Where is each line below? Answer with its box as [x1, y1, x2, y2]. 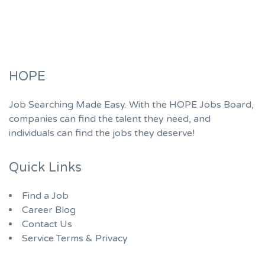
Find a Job [22, 190, 69, 202]
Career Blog [22, 204, 76, 216]
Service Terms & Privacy [22, 232, 128, 245]
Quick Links [9, 160, 82, 176]
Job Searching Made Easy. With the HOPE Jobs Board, [9, 99, 254, 111]
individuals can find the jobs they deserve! [9, 127, 195, 140]
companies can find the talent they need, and [9, 113, 211, 125]
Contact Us [22, 218, 72, 231]
